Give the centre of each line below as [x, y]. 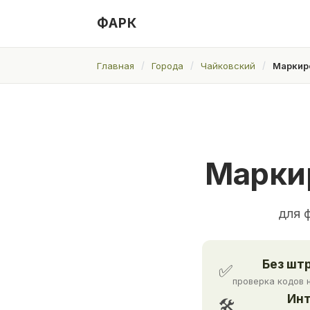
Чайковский [228, 65]
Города [167, 65]
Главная [116, 65]
